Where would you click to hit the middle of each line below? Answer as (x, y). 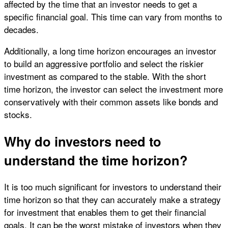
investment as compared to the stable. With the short (105, 76)
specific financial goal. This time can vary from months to (113, 17)
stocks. (18, 115)
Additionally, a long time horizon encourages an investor (110, 51)
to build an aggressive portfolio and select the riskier (104, 64)
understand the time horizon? (96, 160)
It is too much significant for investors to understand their (113, 186)
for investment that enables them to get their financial (105, 212)
